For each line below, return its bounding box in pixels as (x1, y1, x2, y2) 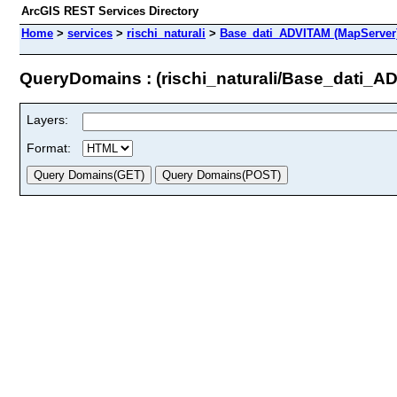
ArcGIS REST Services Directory (21, 4, 198, 18)
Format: (27, 140, 71, 155)
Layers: (27, 112, 68, 127)
